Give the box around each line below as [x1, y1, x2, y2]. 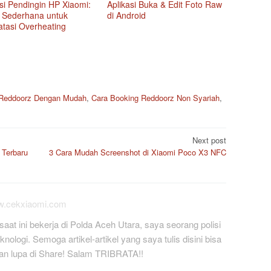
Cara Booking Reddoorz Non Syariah [91, 91, 220, 103]
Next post [192, 134, 226, 146]
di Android [107, 9, 146, 22]
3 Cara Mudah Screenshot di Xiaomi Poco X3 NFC [49, 146, 226, 158]
